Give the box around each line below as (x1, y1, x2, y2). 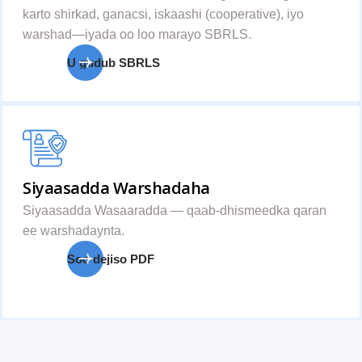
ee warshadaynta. (23, 224, 124, 238)
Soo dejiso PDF (67, 252, 154, 266)
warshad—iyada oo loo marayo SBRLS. (23, 27, 251, 41)
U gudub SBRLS (67, 56, 160, 69)
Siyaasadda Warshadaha (23, 177, 210, 199)
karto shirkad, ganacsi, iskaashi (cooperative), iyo (23, 7, 304, 21)
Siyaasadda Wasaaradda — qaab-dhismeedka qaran (23, 204, 326, 217)
